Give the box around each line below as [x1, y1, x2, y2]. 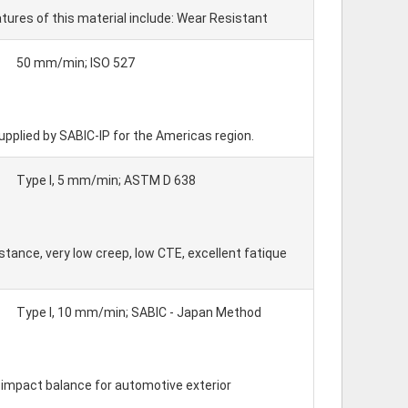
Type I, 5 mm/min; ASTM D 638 [16, 173, 196, 188]
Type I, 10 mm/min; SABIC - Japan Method [16, 305, 261, 320]
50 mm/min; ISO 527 [16, 56, 135, 70]
